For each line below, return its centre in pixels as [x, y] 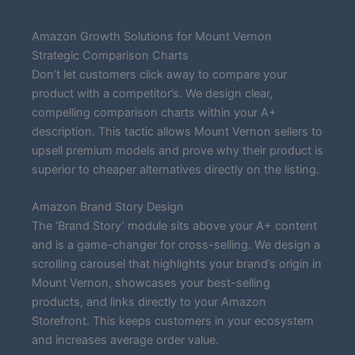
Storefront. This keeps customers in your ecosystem [173, 321]
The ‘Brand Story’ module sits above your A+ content [174, 226]
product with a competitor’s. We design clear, [152, 93]
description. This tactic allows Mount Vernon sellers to [177, 131]
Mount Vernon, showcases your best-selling [151, 283]
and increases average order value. [125, 340]
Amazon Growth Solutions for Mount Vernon [152, 36]
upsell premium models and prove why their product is [177, 150]
